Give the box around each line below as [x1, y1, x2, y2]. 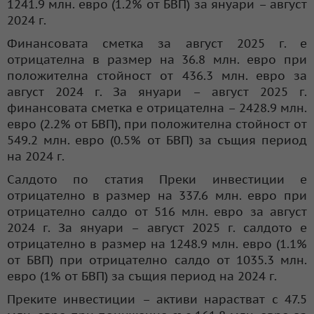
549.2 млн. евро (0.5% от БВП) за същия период [7, 132, 307, 148]
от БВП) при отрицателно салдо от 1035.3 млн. [7, 252, 307, 268]
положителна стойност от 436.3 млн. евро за [7, 67, 307, 83]
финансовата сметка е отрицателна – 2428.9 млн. [7, 100, 307, 116]
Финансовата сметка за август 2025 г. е [7, 35, 307, 51]
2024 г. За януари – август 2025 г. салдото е [7, 219, 307, 235]
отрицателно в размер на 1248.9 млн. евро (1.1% [7, 235, 307, 252]
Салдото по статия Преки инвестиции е [7, 171, 307, 187]
